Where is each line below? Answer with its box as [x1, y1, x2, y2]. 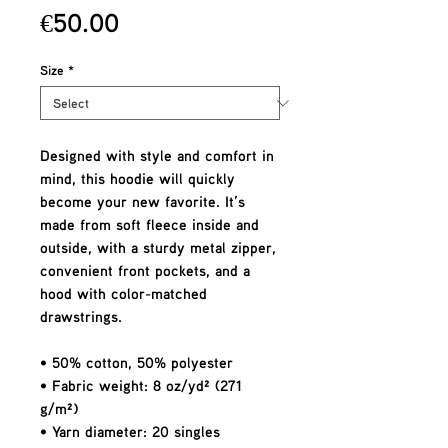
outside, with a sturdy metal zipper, [40, 238, 276, 256]
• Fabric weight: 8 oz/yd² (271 [40, 376, 242, 394]
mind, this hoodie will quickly [40, 169, 235, 187]
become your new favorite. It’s [40, 192, 245, 210]
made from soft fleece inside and [40, 215, 259, 233]
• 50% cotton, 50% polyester [40, 353, 233, 371]
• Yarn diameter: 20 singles [40, 422, 220, 440]
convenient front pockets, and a [40, 261, 250, 279]
